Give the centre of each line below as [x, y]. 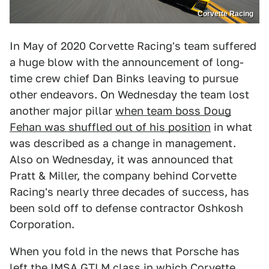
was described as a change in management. [123, 143]
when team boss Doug [173, 110]
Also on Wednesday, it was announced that [121, 159]
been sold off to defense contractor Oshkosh [126, 208]
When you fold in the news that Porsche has [125, 251]
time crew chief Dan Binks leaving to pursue [124, 78]
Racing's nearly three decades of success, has [129, 192]
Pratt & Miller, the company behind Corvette [123, 175]
